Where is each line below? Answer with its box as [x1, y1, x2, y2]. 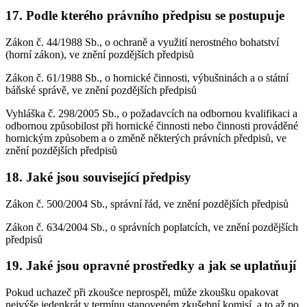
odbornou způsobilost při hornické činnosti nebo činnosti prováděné [5, 120, 298, 132]
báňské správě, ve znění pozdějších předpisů [5, 84, 197, 97]
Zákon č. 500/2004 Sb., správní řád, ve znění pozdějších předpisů [5, 197, 288, 210]
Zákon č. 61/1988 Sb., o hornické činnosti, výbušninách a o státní [5, 72, 288, 84]
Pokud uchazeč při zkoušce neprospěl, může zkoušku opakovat [5, 286, 278, 299]
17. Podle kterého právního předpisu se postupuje [5, 8, 284, 23]
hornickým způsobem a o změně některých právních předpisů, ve [5, 132, 286, 145]
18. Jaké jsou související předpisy [5, 169, 191, 184]
